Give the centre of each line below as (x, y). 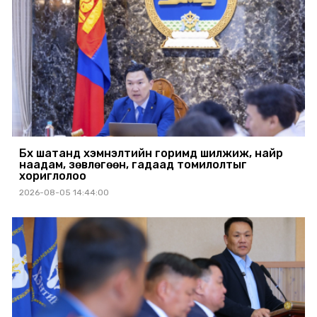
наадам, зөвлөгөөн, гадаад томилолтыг (133, 165)
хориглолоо (53, 176)
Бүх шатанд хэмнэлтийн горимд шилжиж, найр (151, 154)
